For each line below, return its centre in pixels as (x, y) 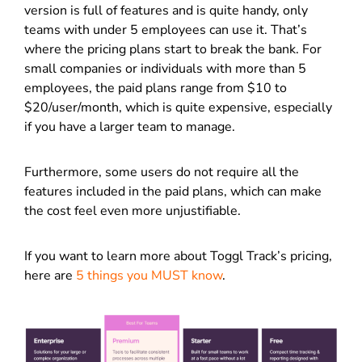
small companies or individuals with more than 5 (165, 68)
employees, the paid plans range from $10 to (156, 88)
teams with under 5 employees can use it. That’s (166, 29)
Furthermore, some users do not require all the (162, 172)
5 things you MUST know (149, 275)
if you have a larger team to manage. (130, 126)
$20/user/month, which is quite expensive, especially (178, 107)
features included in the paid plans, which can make (173, 191)
